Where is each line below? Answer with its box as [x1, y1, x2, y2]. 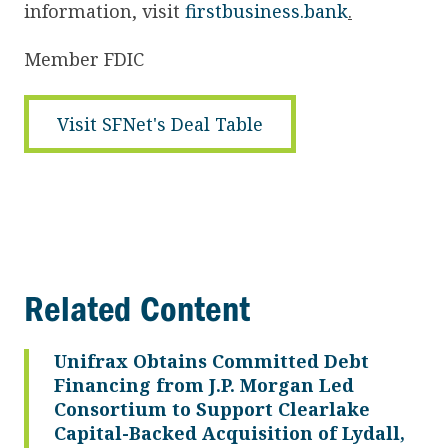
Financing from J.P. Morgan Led [54, 372, 354, 397]
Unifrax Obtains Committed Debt [54, 348, 369, 373]
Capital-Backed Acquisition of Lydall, [54, 420, 405, 445]
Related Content [24, 287, 250, 330]
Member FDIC [24, 46, 144, 71]
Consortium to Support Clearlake [54, 396, 370, 421]
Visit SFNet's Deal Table [57, 111, 263, 136]
